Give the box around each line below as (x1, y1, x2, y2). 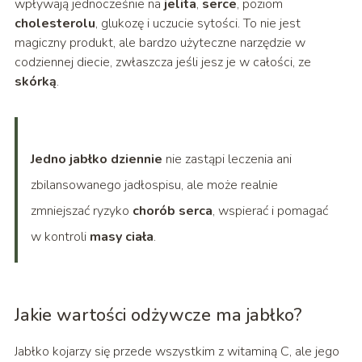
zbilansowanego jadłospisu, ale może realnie (30, 176, 278, 195)
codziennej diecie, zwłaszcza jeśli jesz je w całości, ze (14, 53, 311, 72)
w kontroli (30, 228, 90, 246)
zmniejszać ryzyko (30, 202, 133, 221)
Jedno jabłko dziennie (30, 150, 162, 169)
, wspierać (212, 202, 271, 221)
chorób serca (132, 202, 213, 221)
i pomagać (271, 202, 328, 221)
